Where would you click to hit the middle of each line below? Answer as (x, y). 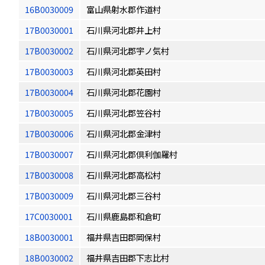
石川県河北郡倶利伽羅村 (132, 154)
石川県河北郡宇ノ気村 (128, 51)
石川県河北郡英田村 (124, 71)
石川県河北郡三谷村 (124, 195)
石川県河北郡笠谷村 (124, 113)
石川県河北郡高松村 (124, 175)
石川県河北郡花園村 (124, 92)
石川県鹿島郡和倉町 (124, 216)
